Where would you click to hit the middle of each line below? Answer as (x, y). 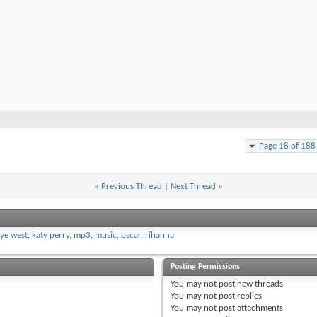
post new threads (250, 284)
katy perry (51, 236)
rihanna (160, 236)
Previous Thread (132, 187)
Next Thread (193, 187)
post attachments (250, 309)
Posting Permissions (206, 267)
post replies (240, 296)
